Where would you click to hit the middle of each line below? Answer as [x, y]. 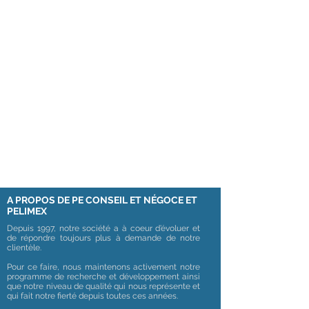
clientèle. [24, 248]
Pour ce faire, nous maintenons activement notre [103, 267]
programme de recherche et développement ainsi [103, 277]
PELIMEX [27, 211]
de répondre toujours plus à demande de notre [103, 238]
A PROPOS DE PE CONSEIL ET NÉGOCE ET [102, 200]
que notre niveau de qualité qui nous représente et [103, 286]
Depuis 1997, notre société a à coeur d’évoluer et [103, 228]
